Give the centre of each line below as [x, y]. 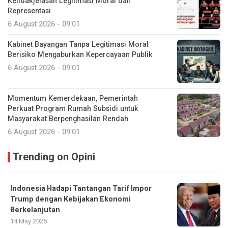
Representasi [29, 11]
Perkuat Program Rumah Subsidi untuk [73, 109]
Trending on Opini [54, 157]
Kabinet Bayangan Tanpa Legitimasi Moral [78, 45]
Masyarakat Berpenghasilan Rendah [68, 119]
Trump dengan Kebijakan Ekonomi [70, 199]
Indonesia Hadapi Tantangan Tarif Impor [81, 189]
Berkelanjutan [35, 210]
